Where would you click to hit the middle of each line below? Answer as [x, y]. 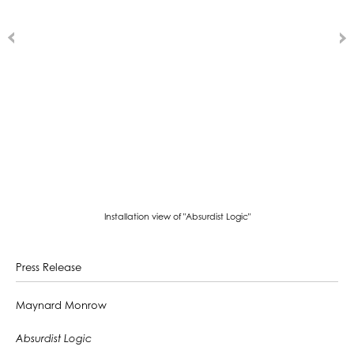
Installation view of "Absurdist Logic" [177, 217]
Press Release [49, 268]
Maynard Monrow [61, 306]
